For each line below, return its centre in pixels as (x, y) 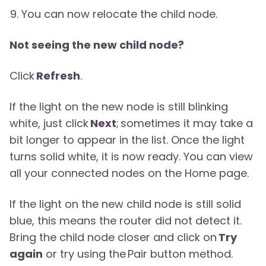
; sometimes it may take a (185, 123)
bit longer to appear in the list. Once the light (127, 140)
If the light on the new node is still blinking (119, 107)
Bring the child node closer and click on (114, 237)
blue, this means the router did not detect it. (126, 221)
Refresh (58, 76)
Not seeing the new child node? (97, 45)
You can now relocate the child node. (119, 14)
